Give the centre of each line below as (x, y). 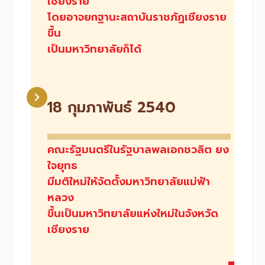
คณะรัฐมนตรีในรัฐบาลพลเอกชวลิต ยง (138, 150)
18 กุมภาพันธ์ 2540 (111, 107)
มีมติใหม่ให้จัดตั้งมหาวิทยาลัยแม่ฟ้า (128, 182)
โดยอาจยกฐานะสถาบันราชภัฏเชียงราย (137, 17)
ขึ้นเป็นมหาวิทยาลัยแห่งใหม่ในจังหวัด (132, 214)
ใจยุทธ (62, 166)
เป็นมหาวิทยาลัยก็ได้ (94, 49)
